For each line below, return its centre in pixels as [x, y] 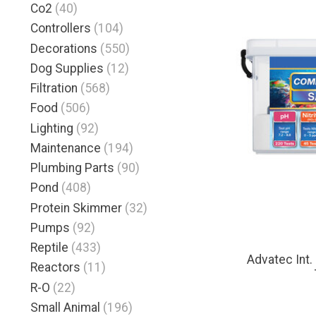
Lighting [52, 128]
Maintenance [66, 148]
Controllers [61, 29]
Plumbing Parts [72, 168]
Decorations [64, 48]
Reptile [49, 248]
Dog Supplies [67, 68]
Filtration [54, 89]
